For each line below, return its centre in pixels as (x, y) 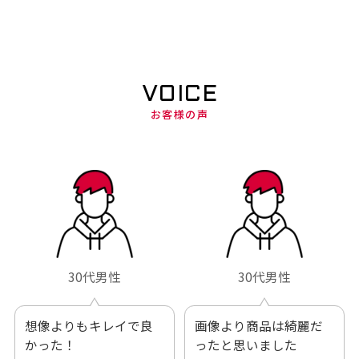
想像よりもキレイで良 (89, 325)
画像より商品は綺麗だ (258, 325)
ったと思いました (246, 344)
